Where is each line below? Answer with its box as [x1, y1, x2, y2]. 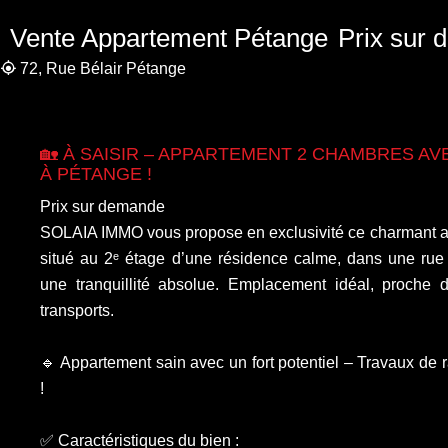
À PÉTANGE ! [40, 164, 152, 184]
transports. [40, 302, 114, 319]
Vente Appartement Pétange [10, 23, 328, 53]
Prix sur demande [40, 198, 165, 215]
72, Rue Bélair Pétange [16, 60, 186, 77]
